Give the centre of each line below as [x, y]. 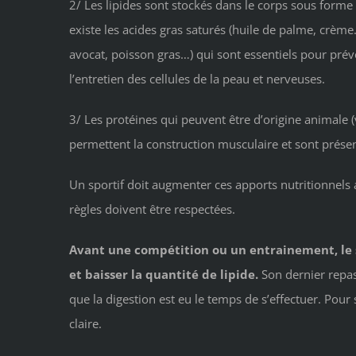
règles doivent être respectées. [152, 209]
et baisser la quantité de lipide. [164, 275]
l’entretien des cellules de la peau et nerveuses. [197, 79]
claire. [85, 324]
